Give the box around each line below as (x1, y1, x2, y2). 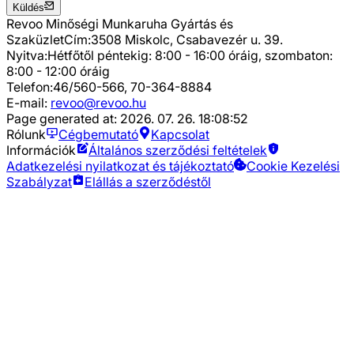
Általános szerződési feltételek (88, 141, 267, 158)
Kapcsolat (151, 126, 209, 142)
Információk (6, 141, 76, 158)
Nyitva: (6, 47, 47, 63)
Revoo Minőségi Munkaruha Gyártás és (6, 15, 233, 32)
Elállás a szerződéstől (85, 173, 211, 190)
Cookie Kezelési (247, 157, 340, 174)
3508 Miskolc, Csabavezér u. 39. (91, 31, 283, 47)
